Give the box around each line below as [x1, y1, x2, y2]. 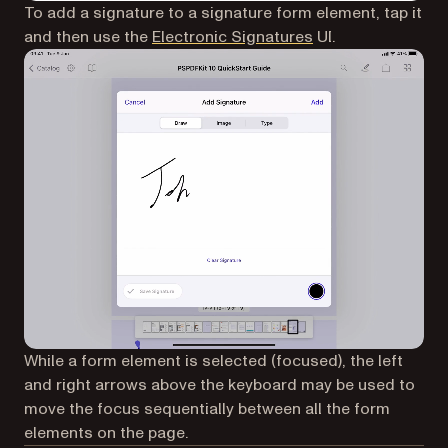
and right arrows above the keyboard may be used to [24, 373, 415, 396]
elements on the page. [24, 421, 188, 444]
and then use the [24, 25, 152, 48]
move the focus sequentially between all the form [24, 397, 390, 420]
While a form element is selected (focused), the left [24, 349, 403, 372]
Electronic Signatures [152, 25, 313, 48]
